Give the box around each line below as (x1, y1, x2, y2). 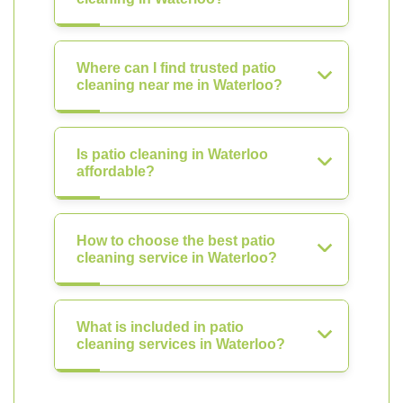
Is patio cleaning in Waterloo (76, 147, 268, 162)
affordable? (76, 164, 155, 179)
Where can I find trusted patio (76, 60, 276, 76)
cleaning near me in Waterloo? (76, 77, 282, 93)
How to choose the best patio (76, 233, 275, 248)
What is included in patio (76, 319, 244, 335)
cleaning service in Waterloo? (76, 250, 277, 265)
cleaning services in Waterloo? (76, 336, 285, 352)
